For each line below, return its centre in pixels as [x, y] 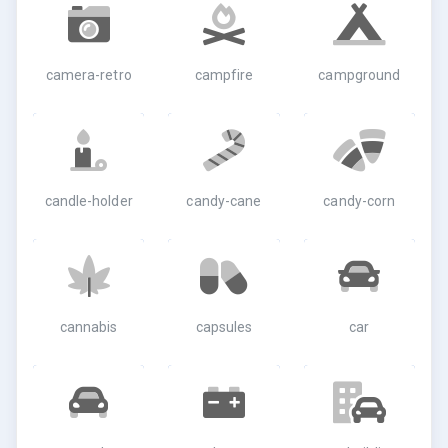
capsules [224, 327]
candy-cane [224, 201]
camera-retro [88, 75]
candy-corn [359, 201]
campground [359, 75]
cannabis [88, 327]
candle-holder [88, 201]
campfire [224, 75]
